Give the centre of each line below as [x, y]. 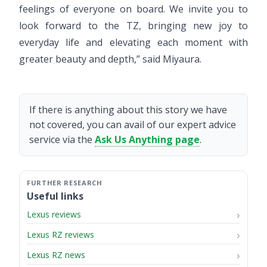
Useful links [55, 196]
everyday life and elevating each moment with [133, 42]
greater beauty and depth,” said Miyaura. [110, 59]
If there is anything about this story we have [128, 109]
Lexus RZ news [56, 255]
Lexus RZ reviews [60, 234]
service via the [62, 139]
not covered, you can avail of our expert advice [133, 124]
